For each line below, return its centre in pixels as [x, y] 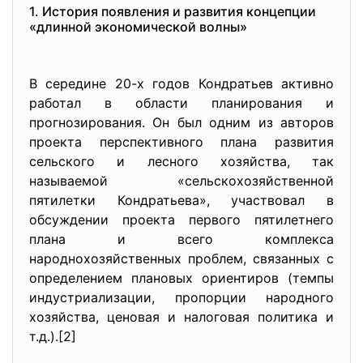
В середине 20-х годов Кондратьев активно [181, 83]
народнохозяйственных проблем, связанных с [181, 258]
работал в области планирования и [181, 103]
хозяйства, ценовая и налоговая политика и [181, 317]
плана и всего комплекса [181, 239]
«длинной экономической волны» [138, 27]
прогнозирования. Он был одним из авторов [181, 122]
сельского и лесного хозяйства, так [181, 161]
